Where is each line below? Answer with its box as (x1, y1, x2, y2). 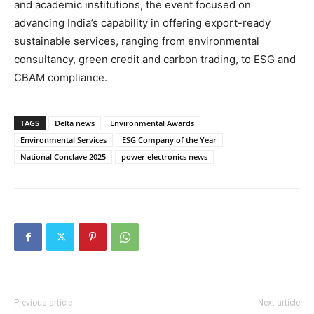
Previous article (14, 297, 72, 308)
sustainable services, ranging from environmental (14, 34, 259, 48)
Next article (258, 297, 300, 308)
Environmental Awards (110, 117, 194, 128)
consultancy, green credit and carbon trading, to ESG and (14, 52, 296, 66)
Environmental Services (20, 134, 107, 145)
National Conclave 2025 (20, 151, 106, 162)
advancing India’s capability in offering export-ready (14, 15, 271, 29)
